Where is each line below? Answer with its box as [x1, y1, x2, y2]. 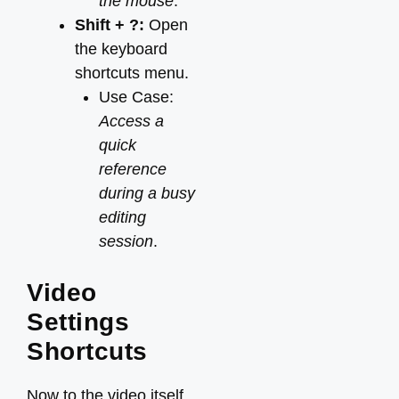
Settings [27, 308, 129, 336]
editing [99, 208, 146, 226]
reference [99, 160, 167, 178]
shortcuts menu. [75, 64, 189, 82]
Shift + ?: [75, 16, 144, 34]
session [99, 232, 153, 250]
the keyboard [75, 40, 167, 58]
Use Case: [99, 88, 174, 106]
